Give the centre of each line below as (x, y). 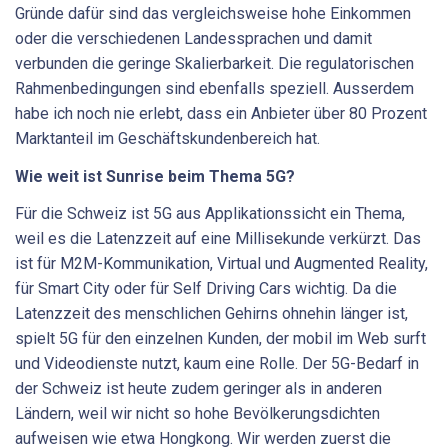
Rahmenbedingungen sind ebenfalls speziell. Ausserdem (214, 89)
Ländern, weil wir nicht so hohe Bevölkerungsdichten (197, 414)
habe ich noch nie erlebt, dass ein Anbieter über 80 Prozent (221, 114)
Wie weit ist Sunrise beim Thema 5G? (155, 176)
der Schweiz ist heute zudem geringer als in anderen (198, 389)
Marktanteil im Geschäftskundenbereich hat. (167, 139)
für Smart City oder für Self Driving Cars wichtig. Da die (206, 289)
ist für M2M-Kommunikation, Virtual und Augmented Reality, (221, 264)
